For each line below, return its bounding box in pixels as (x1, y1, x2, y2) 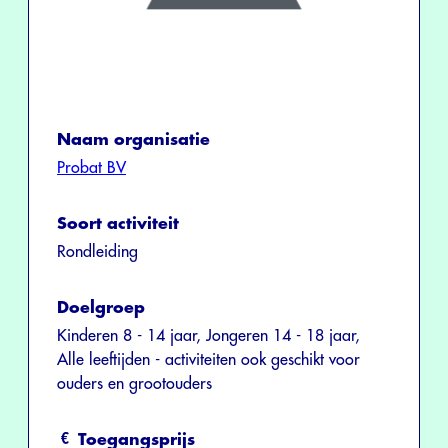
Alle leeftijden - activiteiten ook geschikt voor (57, 351, 360, 368)
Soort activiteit (57, 215, 179, 232)
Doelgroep (57, 299, 145, 316)
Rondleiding (57, 243, 138, 260)
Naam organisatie (57, 131, 210, 148)
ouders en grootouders (57, 375, 212, 392)
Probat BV (57, 159, 126, 176)
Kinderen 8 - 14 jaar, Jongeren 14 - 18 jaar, (57, 327, 360, 344)
